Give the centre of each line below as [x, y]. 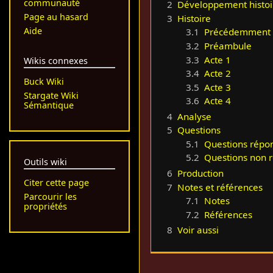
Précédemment [237, 32]
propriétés [45, 207]
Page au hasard [56, 16]
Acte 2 [217, 73]
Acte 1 [217, 59]
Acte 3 [217, 87]
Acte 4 [217, 101]
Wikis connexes [55, 60]
